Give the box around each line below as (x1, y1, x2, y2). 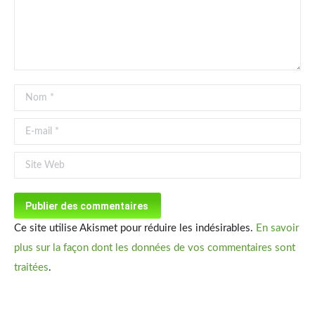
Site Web (14, 156, 56, 167)
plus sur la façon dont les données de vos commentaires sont (14, 243, 295, 253)
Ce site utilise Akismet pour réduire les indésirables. (14, 223, 256, 233)
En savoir (256, 223, 299, 233)
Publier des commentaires (25, 200, 148, 212)
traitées (14, 262, 49, 273)
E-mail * (14, 122, 51, 133)
